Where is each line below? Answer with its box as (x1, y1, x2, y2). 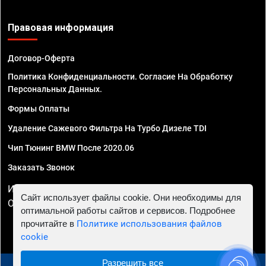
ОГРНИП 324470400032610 (8, 198, 128, 210)
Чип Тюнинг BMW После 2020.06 (8, 143, 134, 153)
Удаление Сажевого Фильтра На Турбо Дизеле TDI (8, 123, 207, 134)
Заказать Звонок (8, 163, 75, 173)
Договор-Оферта (8, 53, 75, 64)
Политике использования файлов (76, 218, 222, 229)
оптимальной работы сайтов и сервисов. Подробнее (20, 205, 235, 216)
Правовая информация (8, 22, 113, 34)
